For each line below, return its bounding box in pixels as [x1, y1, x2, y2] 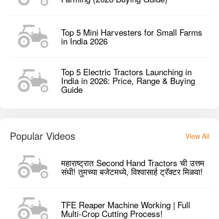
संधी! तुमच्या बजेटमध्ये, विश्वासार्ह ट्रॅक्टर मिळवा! [61, 165, 203, 177]
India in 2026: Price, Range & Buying [61, 74, 195, 87]
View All [185, 131, 209, 141]
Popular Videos [10, 129, 75, 143]
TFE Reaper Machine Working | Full [61, 198, 190, 211]
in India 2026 [61, 34, 108, 47]
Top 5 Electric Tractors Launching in [61, 66, 192, 78]
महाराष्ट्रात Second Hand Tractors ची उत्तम [61, 156, 204, 169]
